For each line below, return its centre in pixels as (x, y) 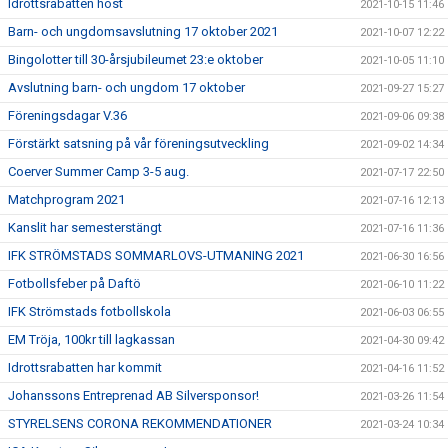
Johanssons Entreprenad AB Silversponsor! (133, 395)
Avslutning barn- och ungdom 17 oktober (126, 87)
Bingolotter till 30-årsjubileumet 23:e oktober (135, 59)
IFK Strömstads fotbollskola (89, 311)
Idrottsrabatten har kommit (85, 367)
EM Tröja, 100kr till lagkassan (91, 339)
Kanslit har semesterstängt (85, 227)
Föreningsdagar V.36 (67, 115)
